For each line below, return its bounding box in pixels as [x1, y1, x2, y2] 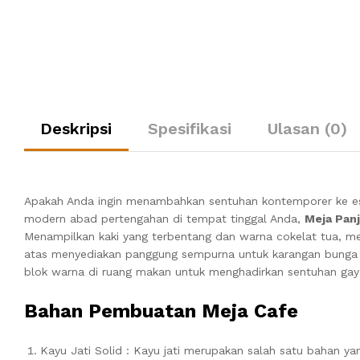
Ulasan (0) [268, 118, 347, 138]
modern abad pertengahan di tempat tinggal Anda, [24, 211, 305, 225]
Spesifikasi [148, 118, 231, 138]
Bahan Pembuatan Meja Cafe [24, 299, 298, 322]
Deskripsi [40, 118, 112, 138]
